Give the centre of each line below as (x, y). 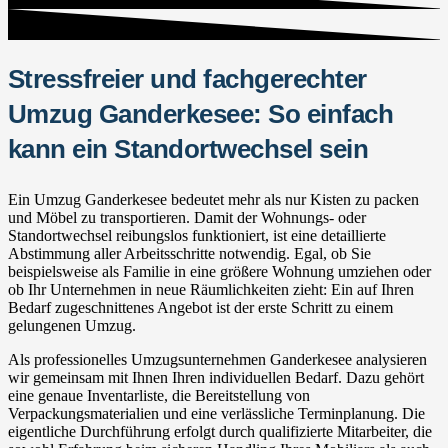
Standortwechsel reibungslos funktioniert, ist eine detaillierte (197, 235)
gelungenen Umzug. (72, 325)
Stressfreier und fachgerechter (187, 78)
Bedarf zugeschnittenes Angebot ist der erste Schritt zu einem (200, 307)
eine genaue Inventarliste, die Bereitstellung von (159, 395)
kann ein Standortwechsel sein (188, 148)
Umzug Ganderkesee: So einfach (201, 113)
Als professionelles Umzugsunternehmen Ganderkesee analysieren (217, 359)
